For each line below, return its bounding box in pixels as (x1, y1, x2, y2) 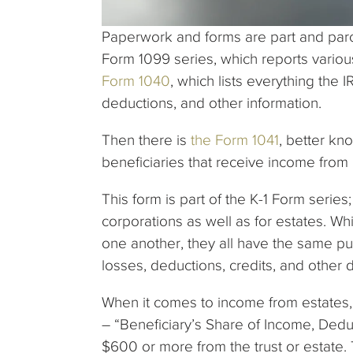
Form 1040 (102, 72, 170, 89)
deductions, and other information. (102, 94, 325, 111)
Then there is (102, 131, 191, 148)
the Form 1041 (191, 131, 279, 148)
